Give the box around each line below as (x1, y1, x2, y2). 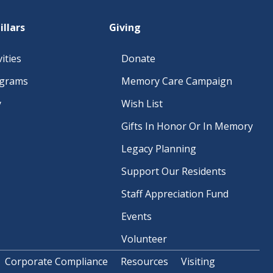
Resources (120, 255, 168, 268)
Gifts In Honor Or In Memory (121, 119, 253, 133)
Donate (121, 52, 155, 65)
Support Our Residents (121, 165, 226, 178)
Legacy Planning (121, 142, 196, 155)
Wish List (121, 97, 163, 110)
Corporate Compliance (4, 255, 108, 268)
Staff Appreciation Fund (121, 187, 229, 200)
